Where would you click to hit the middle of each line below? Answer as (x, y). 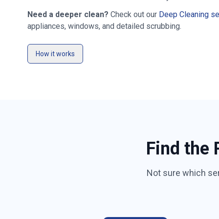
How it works (55, 54)
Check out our (134, 14)
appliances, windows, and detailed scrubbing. (104, 26)
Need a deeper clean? (68, 14)
